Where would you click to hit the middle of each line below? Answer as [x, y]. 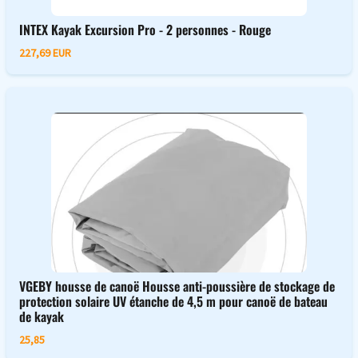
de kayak [42, 316]
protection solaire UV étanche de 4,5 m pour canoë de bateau [173, 301]
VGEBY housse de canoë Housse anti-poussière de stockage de [177, 286]
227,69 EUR [45, 52]
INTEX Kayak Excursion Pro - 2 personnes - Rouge [145, 29]
